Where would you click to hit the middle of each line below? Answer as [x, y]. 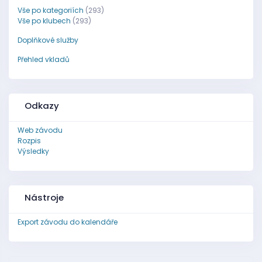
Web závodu [40, 130]
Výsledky [33, 151]
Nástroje [44, 197]
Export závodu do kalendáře [67, 222]
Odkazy [42, 106]
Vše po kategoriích [50, 10]
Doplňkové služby [48, 40]
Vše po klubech [44, 21]
